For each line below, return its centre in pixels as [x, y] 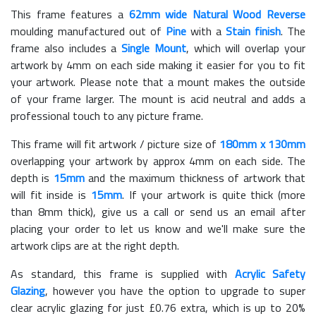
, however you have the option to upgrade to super [175, 291]
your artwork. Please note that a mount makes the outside [158, 82]
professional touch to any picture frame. [107, 116]
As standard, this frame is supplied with [123, 274]
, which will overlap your [246, 48]
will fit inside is [51, 195]
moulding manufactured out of [88, 31]
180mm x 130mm [263, 144]
